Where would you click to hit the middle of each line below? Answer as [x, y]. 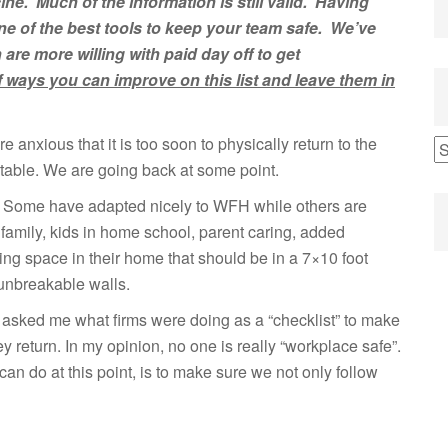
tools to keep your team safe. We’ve [240, 28]
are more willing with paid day [115, 54]
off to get [264, 54]
